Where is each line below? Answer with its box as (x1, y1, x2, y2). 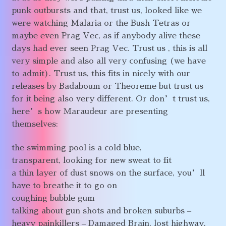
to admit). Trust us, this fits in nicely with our (11, 69, 190, 78)
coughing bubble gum (11, 194, 95, 203)
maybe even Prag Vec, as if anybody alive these (11, 31, 200, 40)
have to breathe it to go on (11, 182, 117, 190)
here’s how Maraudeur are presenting (11, 107, 168, 116)
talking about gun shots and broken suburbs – (11, 207, 191, 215)
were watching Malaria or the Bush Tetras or (11, 19, 191, 27)
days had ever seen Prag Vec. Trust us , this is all (11, 44, 207, 52)
